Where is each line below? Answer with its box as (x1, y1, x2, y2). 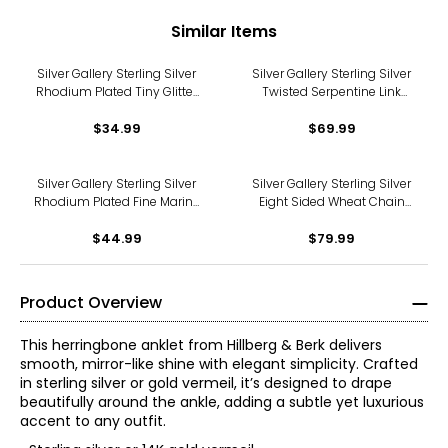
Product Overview (20, 291, 162, 314)
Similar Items (171, 19, 277, 43)
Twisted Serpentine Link (262, 83, 401, 100)
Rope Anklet (81, 101, 152, 118)
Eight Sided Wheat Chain (258, 193, 405, 210)
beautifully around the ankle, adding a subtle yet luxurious (20, 392, 424, 412)
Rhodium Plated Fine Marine (33, 193, 200, 210)
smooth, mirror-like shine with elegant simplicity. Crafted (20, 354, 418, 374)
